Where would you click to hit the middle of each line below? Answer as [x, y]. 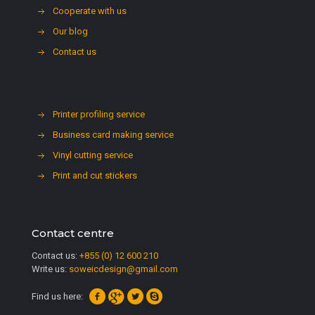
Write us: [50, 269]
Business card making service [114, 135]
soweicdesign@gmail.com [123, 269]
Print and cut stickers [95, 175]
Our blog [71, 31]
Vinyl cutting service [93, 155]
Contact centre [73, 233]
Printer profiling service [99, 114]
